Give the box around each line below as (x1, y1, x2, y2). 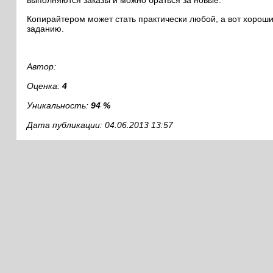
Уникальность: (26, 101, 91, 110)
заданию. (26, 24, 64, 34)
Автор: (26, 62, 56, 71)
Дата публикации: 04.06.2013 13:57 (26, 120, 173, 130)
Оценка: (26, 81, 62, 91)
